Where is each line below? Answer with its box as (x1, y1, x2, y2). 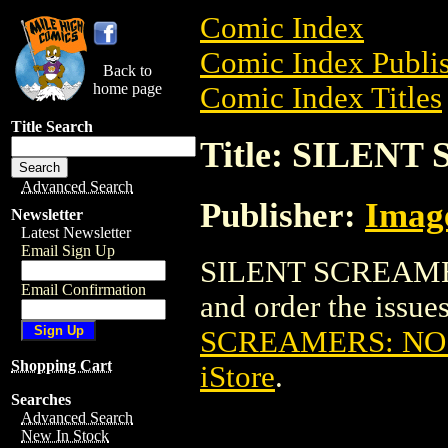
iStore (200, 359, 275, 394)
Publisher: (200, 195, 365, 234)
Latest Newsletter (21, 224, 131, 241)
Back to (103, 62, 152, 79)
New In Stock (21, 427, 109, 444)
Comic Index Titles (200, 81, 442, 115)
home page (93, 80, 162, 97)
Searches (11, 391, 71, 408)
